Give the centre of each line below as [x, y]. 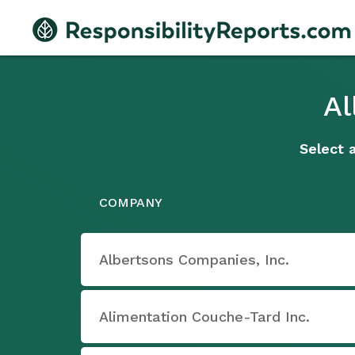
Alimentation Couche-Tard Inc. [204, 317]
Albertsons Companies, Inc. [194, 260]
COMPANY [131, 202]
